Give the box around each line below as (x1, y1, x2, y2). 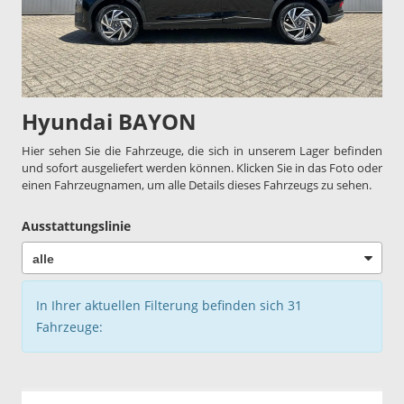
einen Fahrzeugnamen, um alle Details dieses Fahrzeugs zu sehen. (22, 177, 372, 194)
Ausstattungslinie (22, 217, 131, 235)
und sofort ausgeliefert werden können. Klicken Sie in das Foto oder (22, 160, 382, 177)
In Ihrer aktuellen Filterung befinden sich (36, 296, 288, 314)
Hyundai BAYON (22, 106, 197, 137)
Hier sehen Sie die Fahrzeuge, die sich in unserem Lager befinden (22, 142, 382, 160)
